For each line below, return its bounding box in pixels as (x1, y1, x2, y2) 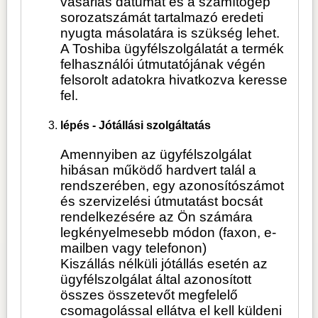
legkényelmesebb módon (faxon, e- (60, 224, 277, 240)
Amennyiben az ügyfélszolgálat (60, 146, 252, 162)
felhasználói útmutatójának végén (60, 57, 266, 72)
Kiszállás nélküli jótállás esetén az (60, 256, 268, 271)
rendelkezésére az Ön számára (60, 209, 253, 224)
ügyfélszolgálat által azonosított (60, 271, 252, 287)
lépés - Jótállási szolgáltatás (60, 119, 212, 131)
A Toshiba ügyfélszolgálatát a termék (60, 41, 285, 57)
